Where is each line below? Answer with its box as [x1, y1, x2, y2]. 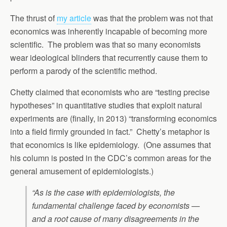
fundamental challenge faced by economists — [32, 200, 200, 211]
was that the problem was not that [91, 12, 213, 24]
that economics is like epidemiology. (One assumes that [10, 139, 211, 150]
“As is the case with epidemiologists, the [32, 186, 175, 198]
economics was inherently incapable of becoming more [10, 25, 207, 37]
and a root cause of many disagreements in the [32, 213, 199, 224]
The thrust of [10, 12, 57, 24]
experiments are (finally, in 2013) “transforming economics [10, 112, 217, 124]
